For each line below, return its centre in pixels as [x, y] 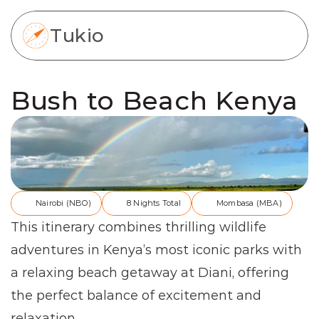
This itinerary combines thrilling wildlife [138, 227]
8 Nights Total [153, 203]
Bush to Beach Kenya [155, 100]
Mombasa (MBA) [249, 203]
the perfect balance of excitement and [136, 296]
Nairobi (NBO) [63, 203]
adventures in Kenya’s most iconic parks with [156, 250]
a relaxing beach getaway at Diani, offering [150, 273]
